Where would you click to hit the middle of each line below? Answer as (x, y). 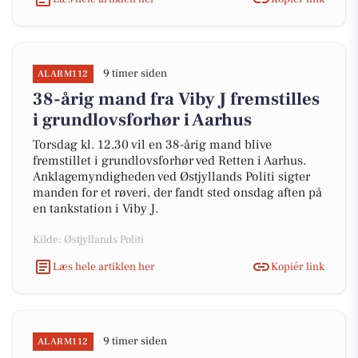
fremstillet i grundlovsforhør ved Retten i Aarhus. (169, 161)
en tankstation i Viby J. (95, 209)
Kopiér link (298, 267)
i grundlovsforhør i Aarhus (142, 120)
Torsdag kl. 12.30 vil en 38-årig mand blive (152, 145)
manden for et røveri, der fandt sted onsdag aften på (177, 193)
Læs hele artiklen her (104, 267)
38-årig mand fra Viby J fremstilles (176, 99)
